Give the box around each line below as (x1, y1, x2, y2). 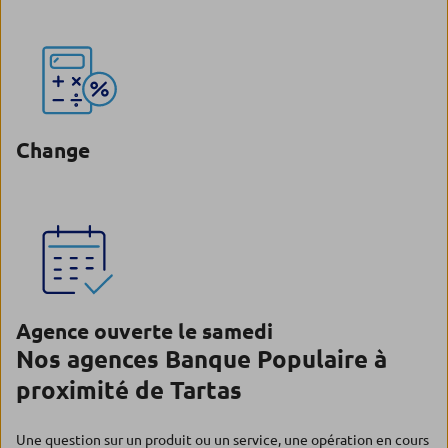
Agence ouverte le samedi (16, 319, 273, 343)
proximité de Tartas (16, 377, 242, 404)
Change (16, 138, 90, 162)
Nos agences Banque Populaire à (16, 346, 387, 373)
